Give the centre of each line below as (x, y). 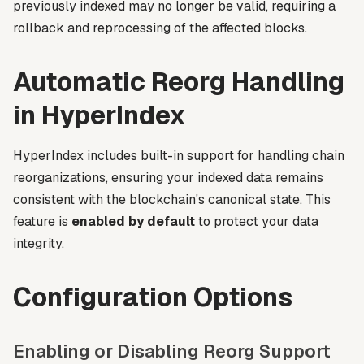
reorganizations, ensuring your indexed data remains (168, 178)
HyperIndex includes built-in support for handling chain (179, 156)
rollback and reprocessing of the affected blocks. (160, 28)
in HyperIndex (100, 115)
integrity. (39, 244)
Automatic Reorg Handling (179, 82)
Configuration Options (153, 297)
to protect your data (257, 222)
